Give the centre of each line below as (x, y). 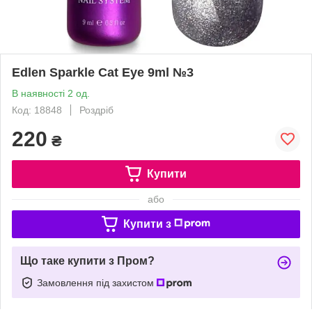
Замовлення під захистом (97, 282)
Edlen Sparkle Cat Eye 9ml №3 (103, 72)
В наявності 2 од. (51, 93)
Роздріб (96, 110)
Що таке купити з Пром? (87, 260)
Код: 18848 (37, 110)
